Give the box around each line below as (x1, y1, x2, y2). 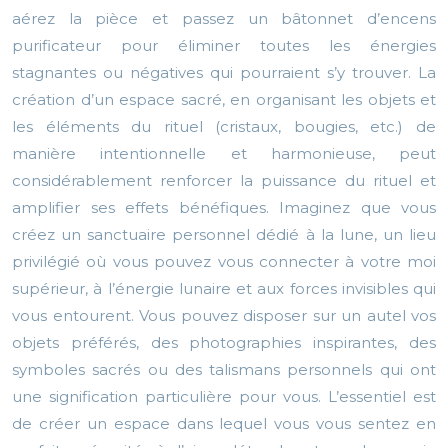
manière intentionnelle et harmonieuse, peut (12, 144, 436, 164)
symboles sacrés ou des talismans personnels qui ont (12, 360, 436, 380)
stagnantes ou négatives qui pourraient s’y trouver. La (12, 63, 436, 83)
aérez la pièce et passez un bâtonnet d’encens (12, 9, 436, 29)
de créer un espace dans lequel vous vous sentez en (12, 414, 436, 434)
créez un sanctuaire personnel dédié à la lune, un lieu (12, 225, 436, 245)
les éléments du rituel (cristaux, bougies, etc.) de (12, 117, 436, 137)
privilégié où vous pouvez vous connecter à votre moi (12, 252, 436, 272)
